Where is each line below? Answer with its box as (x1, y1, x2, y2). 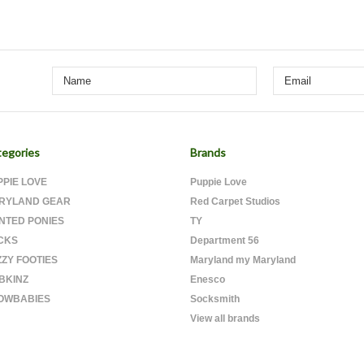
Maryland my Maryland (190, 254, 296, 266)
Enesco (190, 274, 225, 285)
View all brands (190, 313, 260, 324)
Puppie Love (190, 176, 247, 188)
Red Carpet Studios (190, 196, 280, 207)
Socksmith (190, 293, 240, 305)
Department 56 (190, 235, 259, 246)
